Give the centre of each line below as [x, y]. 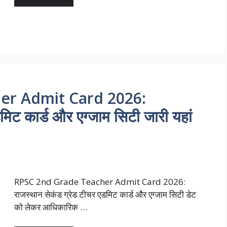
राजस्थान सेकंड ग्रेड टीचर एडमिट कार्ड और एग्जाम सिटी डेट [105, 195]
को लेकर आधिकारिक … [51, 207]
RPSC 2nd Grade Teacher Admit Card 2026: [100, 182]
